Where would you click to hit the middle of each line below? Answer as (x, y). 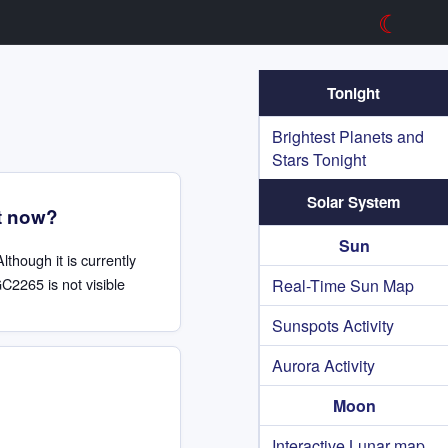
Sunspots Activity (333, 325)
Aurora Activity (323, 365)
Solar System (353, 202)
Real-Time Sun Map (343, 285)
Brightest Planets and (348, 136)
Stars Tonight (319, 159)
